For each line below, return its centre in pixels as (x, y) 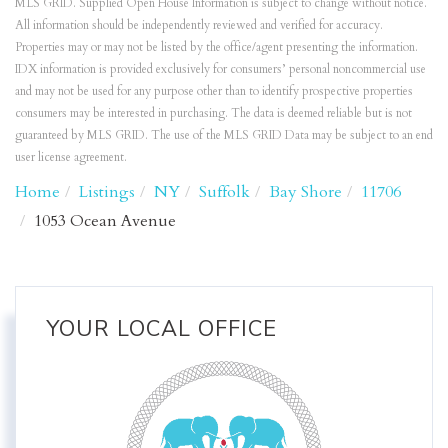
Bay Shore (305, 192)
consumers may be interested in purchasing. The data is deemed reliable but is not (213, 113)
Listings (107, 192)
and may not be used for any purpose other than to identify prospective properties (214, 91)
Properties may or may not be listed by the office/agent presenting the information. (216, 47)
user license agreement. (71, 157)
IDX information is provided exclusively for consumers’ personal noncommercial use (220, 69)
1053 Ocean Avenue (105, 221)
